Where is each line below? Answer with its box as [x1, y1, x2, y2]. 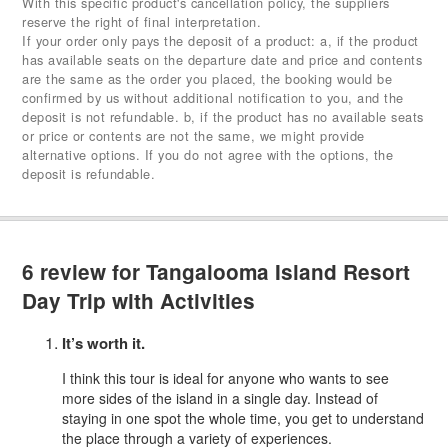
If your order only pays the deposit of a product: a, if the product [22, 31, 419, 51]
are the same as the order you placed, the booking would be [22, 69, 393, 89]
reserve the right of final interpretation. [22, 12, 262, 32]
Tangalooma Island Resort [146, 256, 411, 286]
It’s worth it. [62, 331, 146, 354]
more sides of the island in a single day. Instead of [62, 387, 379, 408]
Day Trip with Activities [22, 285, 256, 315]
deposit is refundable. [22, 164, 156, 184]
